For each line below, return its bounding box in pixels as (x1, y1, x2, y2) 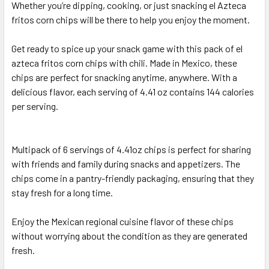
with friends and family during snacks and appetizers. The (11, 157, 240, 169)
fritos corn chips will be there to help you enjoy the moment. (11, 13, 250, 25)
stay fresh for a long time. (11, 186, 113, 198)
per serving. (11, 100, 58, 112)
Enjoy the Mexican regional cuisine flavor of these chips (11, 215, 234, 227)
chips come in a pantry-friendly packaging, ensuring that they (11, 172, 254, 184)
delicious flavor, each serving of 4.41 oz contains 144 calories (11, 85, 254, 97)
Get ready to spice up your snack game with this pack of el (11, 42, 243, 54)
